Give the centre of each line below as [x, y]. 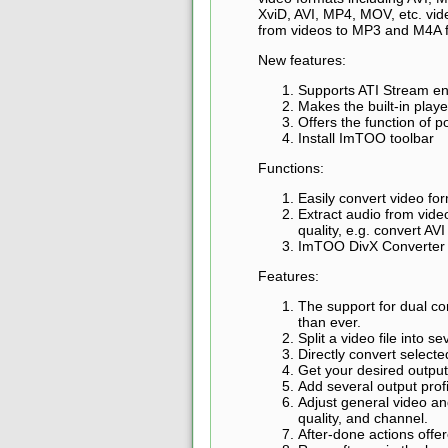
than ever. [329, 321]
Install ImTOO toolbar [365, 137]
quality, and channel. [362, 417]
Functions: [290, 167]
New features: [301, 59]
